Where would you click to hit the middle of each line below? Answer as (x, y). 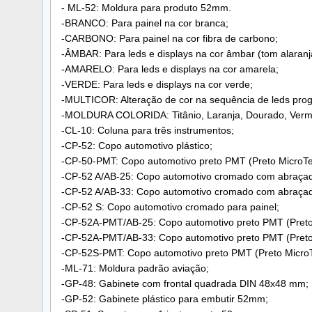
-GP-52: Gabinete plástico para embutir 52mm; (165, 299)
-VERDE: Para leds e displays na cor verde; (157, 85)
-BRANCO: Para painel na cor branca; (145, 23)
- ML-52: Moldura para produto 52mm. (146, 8)
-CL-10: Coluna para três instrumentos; (148, 131)
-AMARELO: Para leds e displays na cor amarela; (170, 69)
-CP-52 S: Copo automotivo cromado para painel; (170, 207)
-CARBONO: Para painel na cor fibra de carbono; (170, 39)
